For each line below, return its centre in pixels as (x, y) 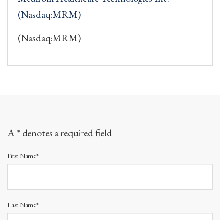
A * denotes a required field (60, 132)
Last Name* (23, 205)
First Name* (23, 155)
